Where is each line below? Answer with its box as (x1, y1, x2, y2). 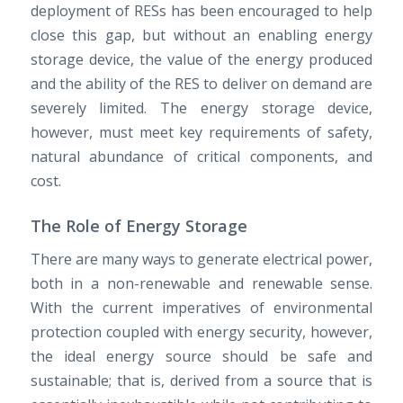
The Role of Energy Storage (30, 215, 247, 237)
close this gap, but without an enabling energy (30, 25, 373, 46)
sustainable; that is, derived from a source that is (30, 371, 373, 391)
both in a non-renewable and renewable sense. (30, 273, 373, 294)
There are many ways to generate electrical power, (30, 249, 373, 270)
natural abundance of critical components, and (30, 147, 373, 167)
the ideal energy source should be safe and (30, 346, 373, 367)
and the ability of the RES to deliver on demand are (30, 74, 373, 94)
